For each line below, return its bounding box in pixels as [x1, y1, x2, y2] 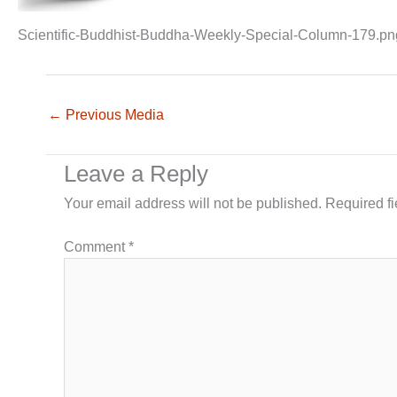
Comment [64, 239, 128, 255]
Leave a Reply [64, 160, 208, 188]
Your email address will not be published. [64, 196, 322, 212]
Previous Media [62, 107, 164, 123]
